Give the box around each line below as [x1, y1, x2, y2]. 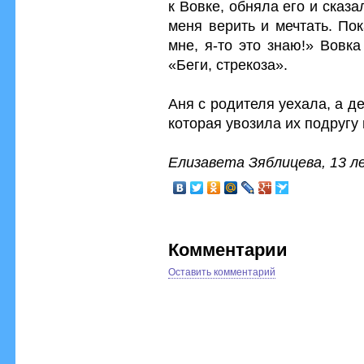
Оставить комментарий [168, 266, 275, 278]
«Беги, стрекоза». [168, 56, 288, 73]
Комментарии [168, 240, 288, 260]
